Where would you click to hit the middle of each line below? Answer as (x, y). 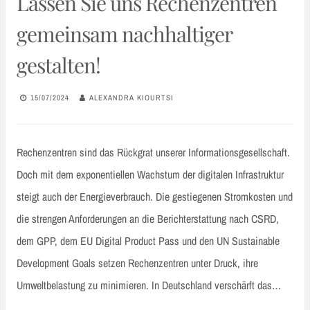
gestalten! (58, 65)
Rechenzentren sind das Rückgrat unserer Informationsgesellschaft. (153, 152)
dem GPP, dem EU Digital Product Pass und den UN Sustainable (148, 240)
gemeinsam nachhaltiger (124, 34)
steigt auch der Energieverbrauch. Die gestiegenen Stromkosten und (155, 196)
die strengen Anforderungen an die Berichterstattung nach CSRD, (148, 218)
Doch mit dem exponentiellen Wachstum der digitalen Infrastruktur (150, 174)
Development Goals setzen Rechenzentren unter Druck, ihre (137, 263)
